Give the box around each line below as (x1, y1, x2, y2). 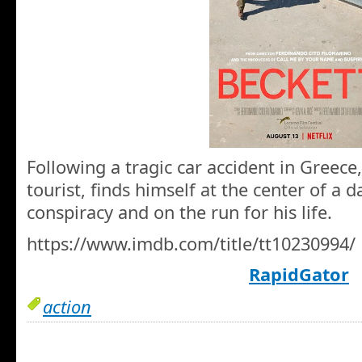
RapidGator (249, 263, 349, 287)
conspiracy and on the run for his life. (27, 200, 332, 225)
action (43, 294, 91, 318)
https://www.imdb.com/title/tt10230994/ (27, 231, 356, 255)
